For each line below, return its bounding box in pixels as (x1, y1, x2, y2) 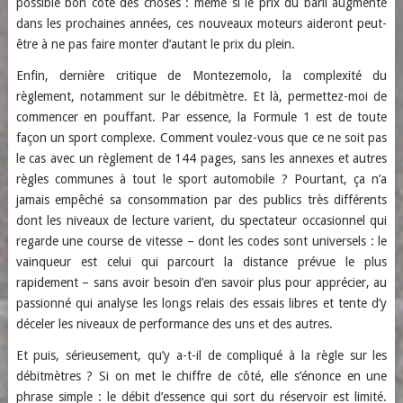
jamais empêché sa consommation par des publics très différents (15, 193, 388, 207)
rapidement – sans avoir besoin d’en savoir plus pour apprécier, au (15, 275, 388, 290)
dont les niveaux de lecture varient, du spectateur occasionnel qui (15, 213, 388, 228)
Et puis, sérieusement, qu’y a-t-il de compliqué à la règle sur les (15, 348, 388, 363)
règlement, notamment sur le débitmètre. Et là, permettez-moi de (15, 89, 388, 103)
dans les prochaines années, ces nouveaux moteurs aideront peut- (15, 16, 388, 31)
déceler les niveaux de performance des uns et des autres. (15, 317, 333, 331)
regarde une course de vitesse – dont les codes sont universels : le (15, 234, 388, 248)
